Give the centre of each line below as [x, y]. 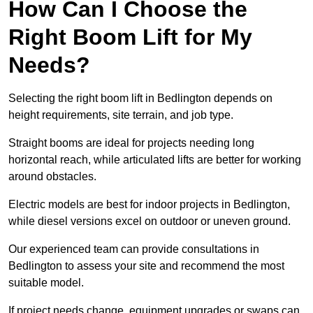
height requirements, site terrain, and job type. [121, 115]
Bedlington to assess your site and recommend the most [146, 266]
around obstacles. [52, 177]
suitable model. [46, 283]
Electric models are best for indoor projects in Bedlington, [149, 205]
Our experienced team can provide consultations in [134, 249]
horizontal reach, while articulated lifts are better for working [155, 160]
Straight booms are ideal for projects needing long [131, 143]
